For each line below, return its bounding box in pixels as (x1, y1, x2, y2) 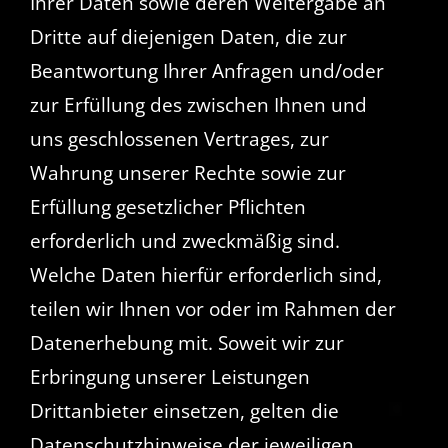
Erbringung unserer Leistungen (29, 364, 310, 391)
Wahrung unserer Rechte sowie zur (29, 160, 346, 187)
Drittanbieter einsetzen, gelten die (29, 398, 339, 425)
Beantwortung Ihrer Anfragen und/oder (29, 58, 384, 85)
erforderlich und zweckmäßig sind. (29, 228, 340, 255)
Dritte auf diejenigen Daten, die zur (29, 24, 347, 51)
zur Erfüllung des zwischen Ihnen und (29, 92, 367, 119)
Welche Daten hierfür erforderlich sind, (29, 262, 382, 289)
